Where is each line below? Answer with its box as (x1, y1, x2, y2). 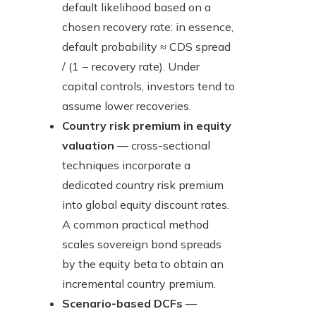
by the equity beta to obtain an (62, 257, 224, 272)
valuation (62, 138, 114, 153)
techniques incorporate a (62, 158, 190, 173)
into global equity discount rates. (62, 197, 229, 212)
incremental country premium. (62, 276, 216, 291)
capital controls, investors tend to (62, 79, 235, 94)
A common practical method (62, 217, 209, 232)
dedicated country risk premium (62, 178, 224, 193)
